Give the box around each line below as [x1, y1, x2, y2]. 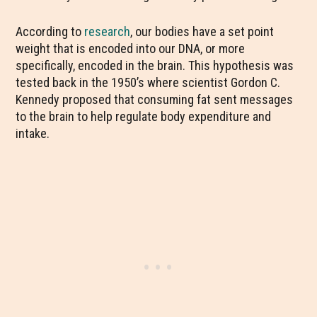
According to [16, 24, 85, 39]
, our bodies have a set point [130, 24, 275, 39]
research [84, 24, 131, 39]
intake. [16, 126, 50, 141]
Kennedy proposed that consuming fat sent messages [16, 92, 294, 107]
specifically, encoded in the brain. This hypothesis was [16, 58, 294, 73]
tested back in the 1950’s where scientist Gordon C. [16, 75, 281, 90]
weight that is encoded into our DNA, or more [16, 41, 246, 56]
